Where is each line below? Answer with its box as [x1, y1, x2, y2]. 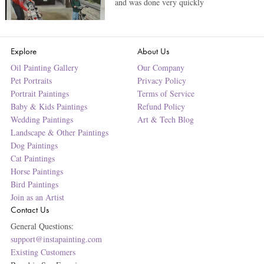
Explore [10, 45, 37, 57]
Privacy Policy [137, 74, 186, 86]
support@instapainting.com [10, 233, 102, 245]
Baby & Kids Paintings [10, 100, 87, 112]
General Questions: [10, 220, 74, 232]
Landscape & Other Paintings [10, 126, 108, 138]
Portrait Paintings [10, 87, 69, 99]
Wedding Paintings [10, 113, 73, 125]
